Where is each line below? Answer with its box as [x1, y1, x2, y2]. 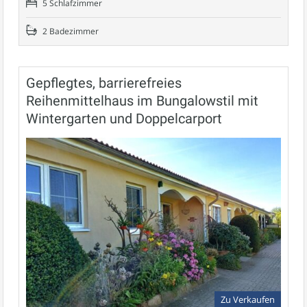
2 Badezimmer [40, 25, 99, 37]
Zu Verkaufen [221, 293, 275, 306]
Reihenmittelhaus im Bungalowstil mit [26, 92, 258, 109]
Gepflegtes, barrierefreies [26, 74, 182, 91]
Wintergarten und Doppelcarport [26, 110, 222, 127]
